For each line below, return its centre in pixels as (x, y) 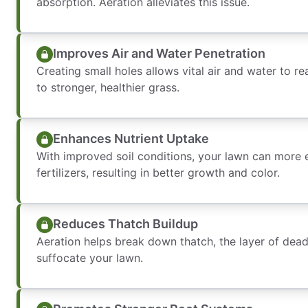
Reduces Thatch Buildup (125, 224)
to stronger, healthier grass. (108, 87)
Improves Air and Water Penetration (159, 53)
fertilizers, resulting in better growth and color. (158, 172)
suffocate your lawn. (90, 257)
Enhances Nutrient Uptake (131, 139)
